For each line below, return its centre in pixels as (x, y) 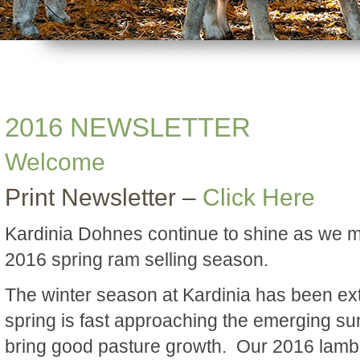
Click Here (259, 197)
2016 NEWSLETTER (128, 127)
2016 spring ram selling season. (137, 260)
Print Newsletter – (104, 197)
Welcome (55, 162)
